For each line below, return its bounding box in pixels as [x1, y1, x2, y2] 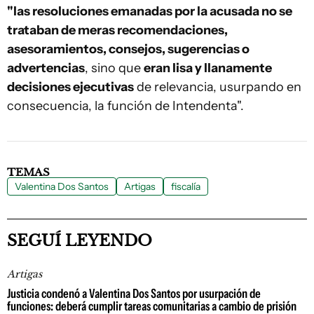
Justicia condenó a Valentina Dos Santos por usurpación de [7, 286, 261, 301]
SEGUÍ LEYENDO [7, 231, 152, 250]
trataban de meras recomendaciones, [7, 22, 228, 38]
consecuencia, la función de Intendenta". [7, 98, 244, 114]
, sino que [85, 60, 144, 76]
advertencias [7, 60, 85, 76]
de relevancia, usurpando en [134, 79, 301, 95]
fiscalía [171, 180, 200, 193]
